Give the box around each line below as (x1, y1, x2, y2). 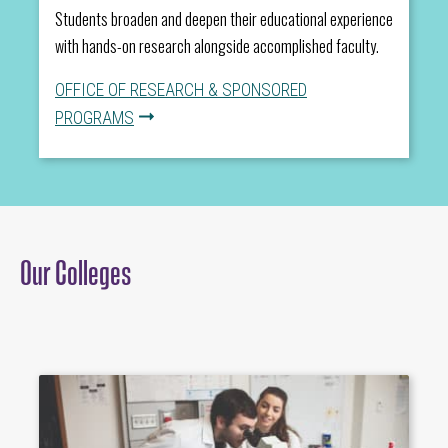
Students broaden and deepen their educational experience (55, 7, 393, 32)
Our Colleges (20, 250, 131, 289)
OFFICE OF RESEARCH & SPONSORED (55, 80, 307, 101)
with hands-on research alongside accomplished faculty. (55, 34, 379, 59)
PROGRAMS (55, 108, 134, 129)
